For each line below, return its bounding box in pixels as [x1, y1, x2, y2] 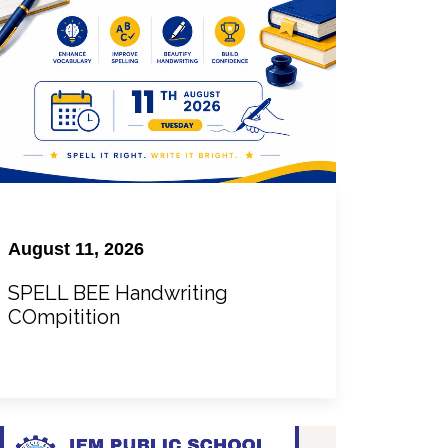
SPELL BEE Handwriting [7, 281, 228, 306]
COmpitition [7, 305, 120, 330]
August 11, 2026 [7, 239, 144, 260]
